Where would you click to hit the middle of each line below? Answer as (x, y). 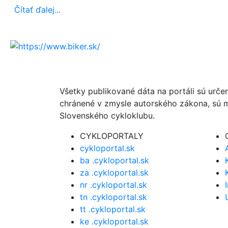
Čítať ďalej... (37, 9)
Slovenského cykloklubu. (107, 116)
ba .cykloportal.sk (115, 161)
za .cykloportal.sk (114, 173)
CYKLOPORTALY (112, 136)
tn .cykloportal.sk (113, 197)
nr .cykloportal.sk (113, 185)
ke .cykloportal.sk (114, 222)
